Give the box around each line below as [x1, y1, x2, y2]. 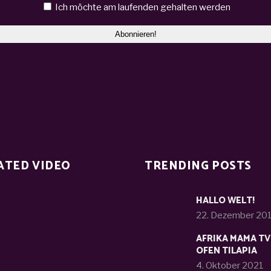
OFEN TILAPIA [196, 243, 257, 258]
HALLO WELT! [196, 193, 255, 208]
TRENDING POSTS [145, 157, 252, 175]
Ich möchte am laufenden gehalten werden [53, 2, 230, 13]
